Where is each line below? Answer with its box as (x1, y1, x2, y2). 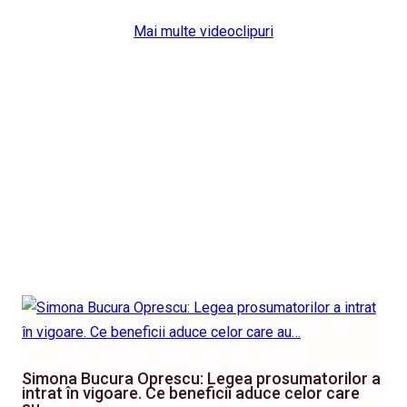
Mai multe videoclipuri (134, 23, 273, 41)
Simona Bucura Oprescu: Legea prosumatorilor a (22, 369, 381, 389)
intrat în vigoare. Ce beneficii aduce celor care (22, 383, 360, 403)
